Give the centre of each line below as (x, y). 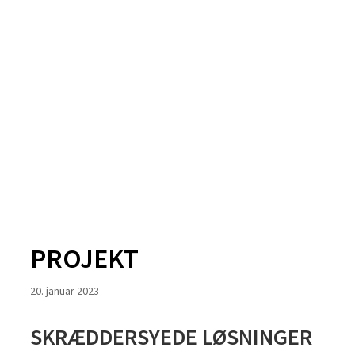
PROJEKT (84, 259)
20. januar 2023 (65, 291)
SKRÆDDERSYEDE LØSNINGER (171, 337)
